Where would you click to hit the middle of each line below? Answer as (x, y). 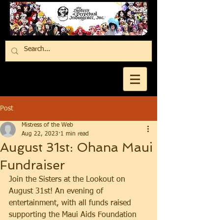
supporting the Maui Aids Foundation (74, 215)
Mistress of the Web (47, 125)
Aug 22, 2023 (40, 134)
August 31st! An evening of (57, 192)
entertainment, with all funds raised (71, 203)
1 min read (75, 134)
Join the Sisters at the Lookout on (68, 180)
